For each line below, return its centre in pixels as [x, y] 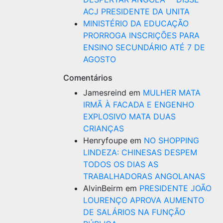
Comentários [88, 78]
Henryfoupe [105, 140]
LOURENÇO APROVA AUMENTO [144, 200]
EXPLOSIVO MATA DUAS [129, 116]
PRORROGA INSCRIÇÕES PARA [141, 35]
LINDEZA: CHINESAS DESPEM [140, 152]
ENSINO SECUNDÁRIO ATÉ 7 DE [144, 47]
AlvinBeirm [103, 188]
